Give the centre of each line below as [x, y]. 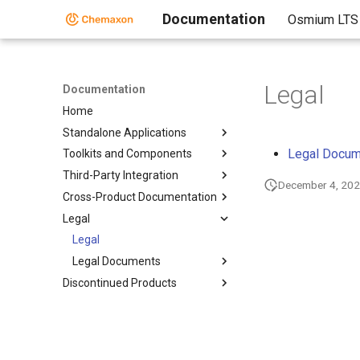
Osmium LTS [323, 20]
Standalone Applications [125, 132]
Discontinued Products [120, 282]
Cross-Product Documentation [140, 196]
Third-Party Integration [121, 175]
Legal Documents [117, 261]
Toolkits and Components [127, 154]
